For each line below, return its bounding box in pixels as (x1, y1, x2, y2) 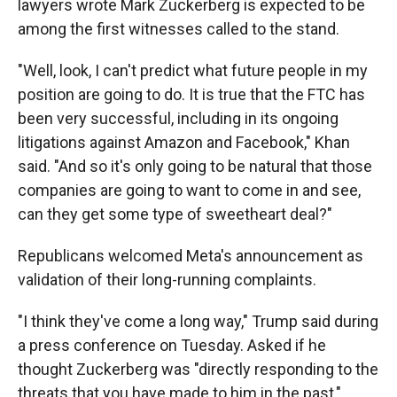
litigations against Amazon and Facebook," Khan (18, 133, 350, 152)
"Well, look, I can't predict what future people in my (18, 61, 368, 80)
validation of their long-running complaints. (18, 270, 316, 289)
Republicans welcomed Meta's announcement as (18, 246, 363, 265)
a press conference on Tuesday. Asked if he (18, 336, 326, 354)
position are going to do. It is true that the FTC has (18, 85, 365, 104)
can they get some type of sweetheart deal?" (18, 205, 332, 223)
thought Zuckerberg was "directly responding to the (18, 360, 378, 378)
